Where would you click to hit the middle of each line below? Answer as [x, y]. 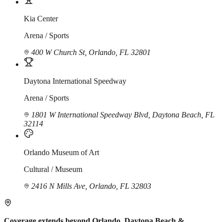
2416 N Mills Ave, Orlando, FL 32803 [90, 186]
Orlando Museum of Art [61, 153]
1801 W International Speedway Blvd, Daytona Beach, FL [122, 115]
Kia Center [41, 19]
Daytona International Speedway [75, 81]
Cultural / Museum [53, 169]
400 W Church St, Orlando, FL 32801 [90, 53]
